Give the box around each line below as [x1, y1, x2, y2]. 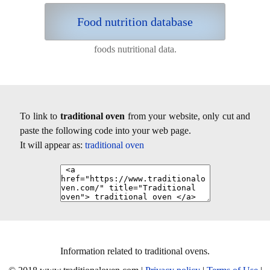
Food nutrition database [77, 14, 193, 28]
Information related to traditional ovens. [60, 245, 210, 256]
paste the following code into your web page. [20, 125, 191, 136]
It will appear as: [20, 139, 85, 150]
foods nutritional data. [93, 43, 177, 54]
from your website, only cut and [125, 110, 250, 121]
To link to [20, 110, 60, 121]
